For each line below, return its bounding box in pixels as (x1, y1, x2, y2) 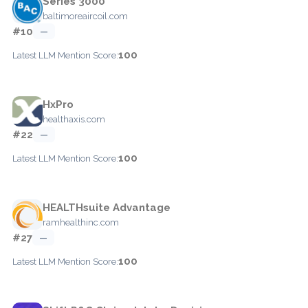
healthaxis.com (43, 113, 105, 124)
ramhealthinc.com (43, 217, 119, 228)
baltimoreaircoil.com (43, 10, 128, 21)
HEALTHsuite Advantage (43, 201, 170, 214)
